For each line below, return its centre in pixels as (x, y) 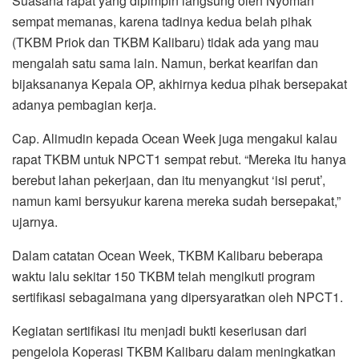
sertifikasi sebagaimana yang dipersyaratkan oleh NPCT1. (177, 296)
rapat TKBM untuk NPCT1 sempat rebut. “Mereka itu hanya (179, 159)
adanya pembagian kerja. (84, 104)
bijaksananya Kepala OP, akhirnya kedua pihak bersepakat (179, 83)
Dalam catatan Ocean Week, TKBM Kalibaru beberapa (167, 255)
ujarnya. (35, 221)
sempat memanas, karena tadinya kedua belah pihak (162, 21)
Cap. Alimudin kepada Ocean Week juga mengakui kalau (175, 138)
